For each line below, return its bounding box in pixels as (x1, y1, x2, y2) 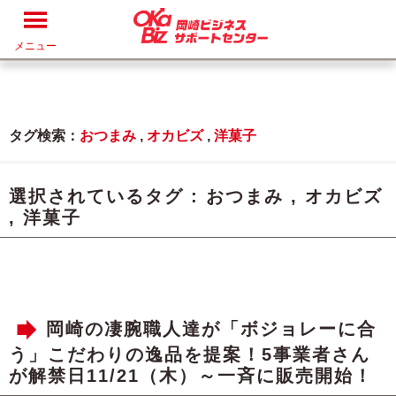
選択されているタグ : (9, 187, 206, 206)
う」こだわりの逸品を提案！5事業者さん (9, 345, 370, 364)
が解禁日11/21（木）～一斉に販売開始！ (9, 366, 373, 385)
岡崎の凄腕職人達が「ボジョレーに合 (46, 319, 377, 339)
